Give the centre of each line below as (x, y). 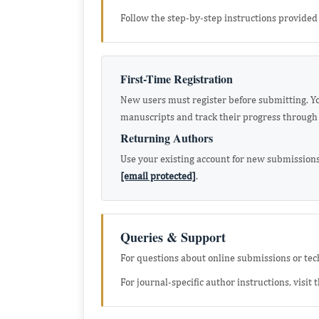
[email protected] (158, 176)
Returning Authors (167, 138)
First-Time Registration (177, 79)
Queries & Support (173, 237)
